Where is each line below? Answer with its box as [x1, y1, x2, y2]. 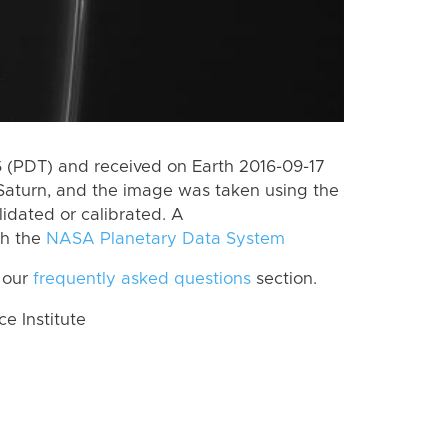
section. [251, 271, 317, 288]
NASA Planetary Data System [46, 230, 285, 247]
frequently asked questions [33, 271, 251, 288]
